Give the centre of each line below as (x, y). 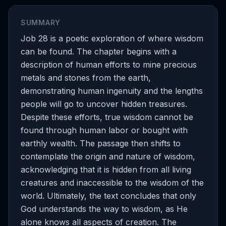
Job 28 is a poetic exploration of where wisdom (112, 38)
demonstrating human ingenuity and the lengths (112, 91)
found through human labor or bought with (104, 130)
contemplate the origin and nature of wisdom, (108, 156)
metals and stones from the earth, (86, 78)
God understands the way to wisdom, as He (104, 209)
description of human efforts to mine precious (109, 65)
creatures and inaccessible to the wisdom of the (112, 183)
